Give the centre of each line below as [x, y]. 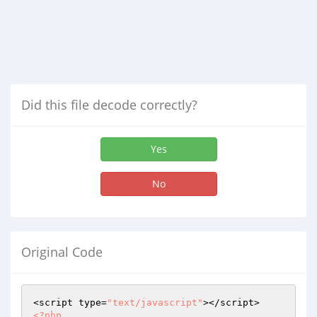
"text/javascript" [155, 302]
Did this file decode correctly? [109, 105]
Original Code [62, 252]
